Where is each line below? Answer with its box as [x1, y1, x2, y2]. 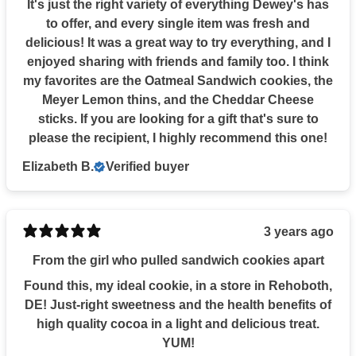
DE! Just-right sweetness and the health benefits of [25, 297, 331, 311]
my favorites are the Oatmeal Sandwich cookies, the [23, 73, 333, 87]
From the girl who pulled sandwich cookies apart [32, 253, 324, 267]
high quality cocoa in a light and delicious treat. [37, 316, 319, 331]
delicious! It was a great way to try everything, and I [25, 35, 331, 49]
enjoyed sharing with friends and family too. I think [27, 54, 329, 68]
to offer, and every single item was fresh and [46, 16, 310, 30]
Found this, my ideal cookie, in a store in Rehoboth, [24, 278, 332, 292]
